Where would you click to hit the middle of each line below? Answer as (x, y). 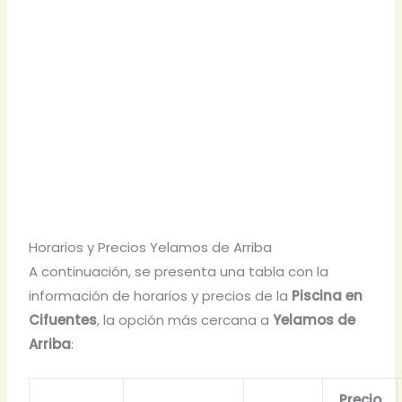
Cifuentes (63, 319)
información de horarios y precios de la (161, 295)
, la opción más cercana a (185, 319)
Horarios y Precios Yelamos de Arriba (151, 247)
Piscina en (328, 295)
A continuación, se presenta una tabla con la (179, 271)
